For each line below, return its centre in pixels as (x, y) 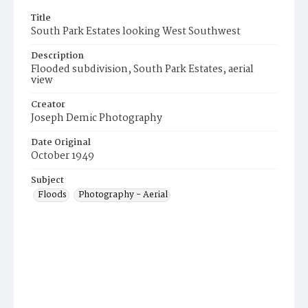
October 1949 (63, 156)
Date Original (61, 143)
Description (57, 56)
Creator (48, 105)
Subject (47, 181)
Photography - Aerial (123, 195)
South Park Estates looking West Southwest (136, 32)
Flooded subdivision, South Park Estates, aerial (142, 70)
